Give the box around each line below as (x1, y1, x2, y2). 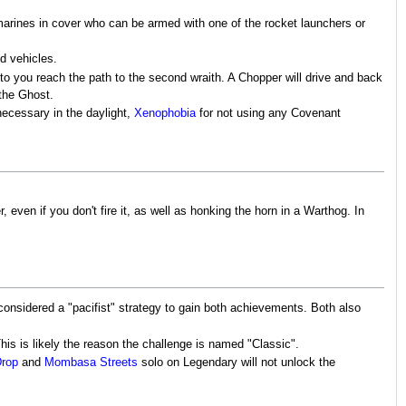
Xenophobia (134, 107, 196, 120)
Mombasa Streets (44, 356, 138, 369)
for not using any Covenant (196, 107, 341, 120)
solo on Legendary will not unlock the (138, 356, 335, 369)
